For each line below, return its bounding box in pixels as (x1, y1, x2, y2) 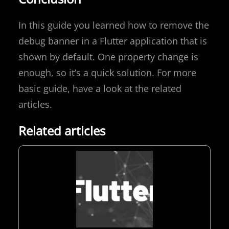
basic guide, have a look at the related (18, 82, 181, 95)
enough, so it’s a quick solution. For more (18, 66, 196, 79)
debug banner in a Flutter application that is (18, 35, 207, 48)
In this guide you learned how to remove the (18, 19, 209, 32)
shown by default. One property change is (18, 51, 198, 63)
